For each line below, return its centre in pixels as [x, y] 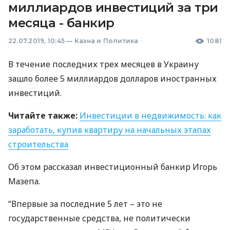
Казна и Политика [106, 41]
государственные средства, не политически [99, 218]
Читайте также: [43, 116]
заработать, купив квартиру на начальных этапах [110, 130]
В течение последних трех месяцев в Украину [103, 64]
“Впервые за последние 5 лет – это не [85, 204]
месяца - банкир [61, 23]
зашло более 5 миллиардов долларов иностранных [112, 79]
